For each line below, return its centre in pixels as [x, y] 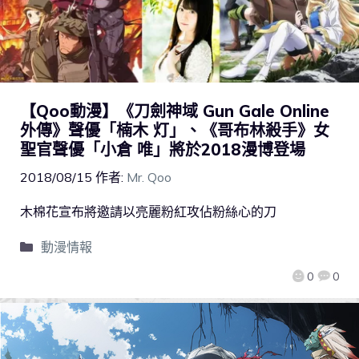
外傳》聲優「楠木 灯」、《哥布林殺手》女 [175, 131]
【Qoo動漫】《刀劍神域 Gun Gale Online [175, 111]
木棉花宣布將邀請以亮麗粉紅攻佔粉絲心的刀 [148, 212]
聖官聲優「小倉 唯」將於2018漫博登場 [163, 150]
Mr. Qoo [149, 177]
